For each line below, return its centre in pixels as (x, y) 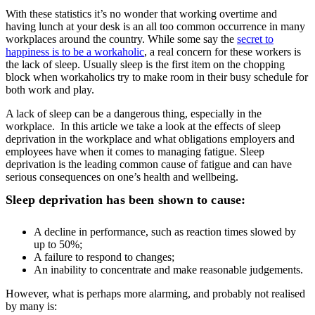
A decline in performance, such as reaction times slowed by (165, 231)
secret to (255, 39)
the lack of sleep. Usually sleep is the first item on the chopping (145, 64)
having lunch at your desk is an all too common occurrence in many (155, 26)
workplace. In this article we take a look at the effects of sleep (143, 126)
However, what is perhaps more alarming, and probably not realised (155, 293)
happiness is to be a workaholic (75, 51)
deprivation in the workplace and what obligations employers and (150, 139)
